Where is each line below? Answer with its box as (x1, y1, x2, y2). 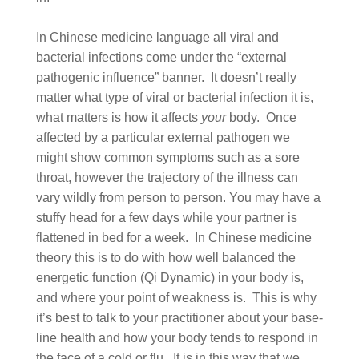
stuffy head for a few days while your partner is (35, 211, 297, 224)
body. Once (225, 111, 296, 124)
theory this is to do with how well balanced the (35, 251, 296, 264)
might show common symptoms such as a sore (35, 151, 300, 164)
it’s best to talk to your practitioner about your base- (35, 311, 323, 325)
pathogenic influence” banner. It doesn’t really (35, 71, 296, 84)
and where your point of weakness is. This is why (35, 291, 317, 305)
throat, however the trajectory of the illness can (35, 171, 298, 184)
